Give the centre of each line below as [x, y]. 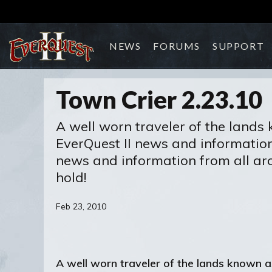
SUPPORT [239, 46]
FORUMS [177, 46]
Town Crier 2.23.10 [159, 100]
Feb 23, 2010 [81, 206]
